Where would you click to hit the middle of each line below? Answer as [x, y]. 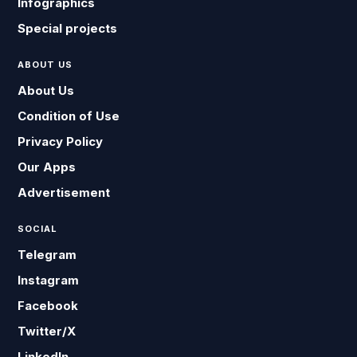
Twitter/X [47, 331]
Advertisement [64, 192]
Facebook [48, 306]
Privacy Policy [61, 141]
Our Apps [47, 167]
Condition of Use [69, 116]
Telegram [47, 255]
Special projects [68, 28]
